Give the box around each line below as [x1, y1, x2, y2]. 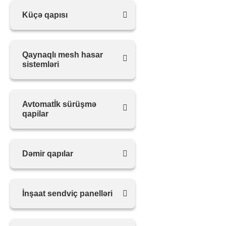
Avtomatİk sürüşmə [22, 100, 96, 108]
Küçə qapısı [22, 11, 68, 19]
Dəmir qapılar [22, 149, 73, 158]
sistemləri [22, 60, 59, 69]
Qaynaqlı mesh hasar [22, 50, 103, 59]
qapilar [22, 109, 48, 118]
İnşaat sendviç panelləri [22, 189, 112, 198]
